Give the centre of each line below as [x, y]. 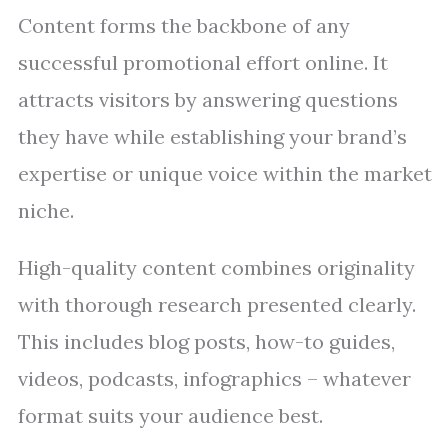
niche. [46, 210]
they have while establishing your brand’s [212, 136]
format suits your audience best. [170, 415]
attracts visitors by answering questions [208, 99]
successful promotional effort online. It [203, 62]
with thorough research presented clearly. [217, 304]
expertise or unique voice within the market [225, 173]
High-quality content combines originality [216, 267]
